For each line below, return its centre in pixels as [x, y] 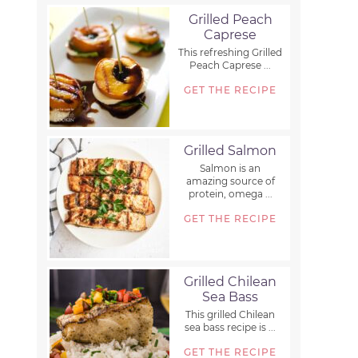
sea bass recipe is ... [231, 328]
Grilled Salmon [231, 151]
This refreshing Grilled [231, 53]
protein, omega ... [230, 194]
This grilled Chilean [231, 315]
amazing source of [230, 181]
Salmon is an [231, 169]
